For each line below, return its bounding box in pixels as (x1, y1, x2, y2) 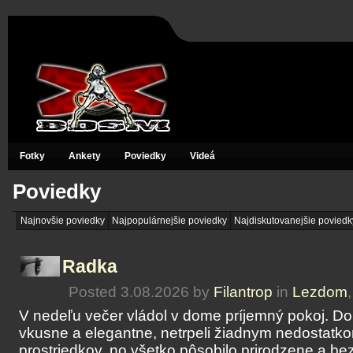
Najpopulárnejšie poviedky (112, 215, 227, 226)
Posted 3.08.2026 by (69, 284, 214, 300)
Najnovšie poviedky (20, 215, 105, 226)
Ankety (69, 150, 101, 162)
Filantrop (214, 284, 273, 300)
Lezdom (292, 284, 347, 300)
